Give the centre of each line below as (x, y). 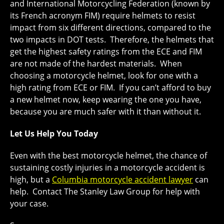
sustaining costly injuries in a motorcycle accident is (107, 167)
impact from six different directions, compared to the (110, 27)
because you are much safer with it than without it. (105, 111)
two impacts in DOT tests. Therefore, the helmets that (112, 39)
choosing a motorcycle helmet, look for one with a (104, 75)
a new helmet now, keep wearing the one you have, (106, 99)
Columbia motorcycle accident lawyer (122, 179)
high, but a (31, 179)
